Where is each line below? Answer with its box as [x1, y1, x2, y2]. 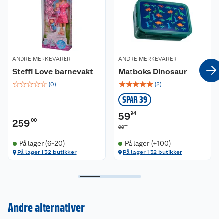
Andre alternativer [8, 200, 85, 215]
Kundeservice [16, 197, 59, 205]
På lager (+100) [125, 139, 171, 148]
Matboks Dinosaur [118, 67, 187, 77]
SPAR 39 [122, 94, 147, 105]
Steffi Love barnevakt [12, 67, 93, 77]
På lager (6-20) [19, 139, 65, 148]
